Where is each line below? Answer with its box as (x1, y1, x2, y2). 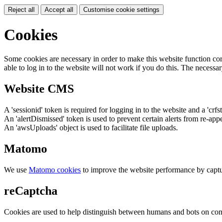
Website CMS (4, 82, 74, 95)
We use (4, 165, 29, 174)
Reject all (8, 6, 35, 14)
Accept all (45, 6, 73, 14)
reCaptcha (4, 184, 57, 197)
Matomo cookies (29, 165, 81, 174)
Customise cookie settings (83, 6, 160, 14)
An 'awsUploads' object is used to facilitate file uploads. (4, 123, 178, 132)
